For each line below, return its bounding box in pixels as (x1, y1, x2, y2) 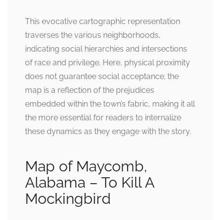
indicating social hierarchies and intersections (25, 44, 187, 54)
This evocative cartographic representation (25, 17, 180, 27)
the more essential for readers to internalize (25, 113, 181, 123)
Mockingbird (25, 190, 111, 208)
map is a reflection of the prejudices (25, 85, 154, 95)
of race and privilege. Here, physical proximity (25, 58, 190, 68)
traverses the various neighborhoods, (25, 30, 161, 40)
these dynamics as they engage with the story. (25, 127, 191, 137)
